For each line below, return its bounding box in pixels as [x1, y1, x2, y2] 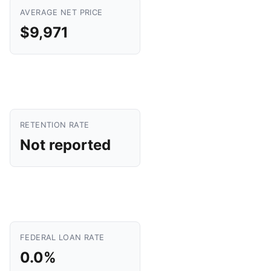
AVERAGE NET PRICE [20, 8, 103, 17]
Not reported [20, 136, 111, 154]
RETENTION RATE [20, 120, 90, 129]
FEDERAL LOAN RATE [20, 233, 105, 242]
